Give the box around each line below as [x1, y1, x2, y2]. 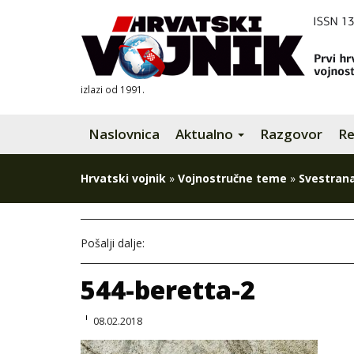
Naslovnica [88, 125, 160, 143]
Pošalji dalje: [81, 235, 145, 250]
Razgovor [260, 125, 322, 143]
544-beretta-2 [81, 273, 255, 307]
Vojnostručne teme [178, 171, 287, 186]
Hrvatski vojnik [81, 171, 166, 186]
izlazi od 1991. [81, 83, 145, 96]
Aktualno [175, 125, 236, 143]
